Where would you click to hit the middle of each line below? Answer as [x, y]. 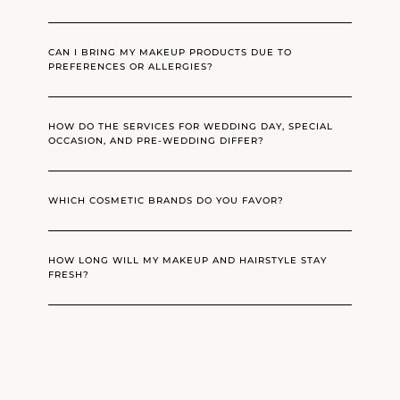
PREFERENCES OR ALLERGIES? [131, 67]
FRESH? [69, 275]
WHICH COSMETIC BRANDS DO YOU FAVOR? [167, 201]
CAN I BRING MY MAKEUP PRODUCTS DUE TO [171, 53]
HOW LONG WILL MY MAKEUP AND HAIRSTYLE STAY [188, 261]
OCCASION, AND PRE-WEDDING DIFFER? [157, 141]
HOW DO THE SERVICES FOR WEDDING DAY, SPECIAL [191, 127]
